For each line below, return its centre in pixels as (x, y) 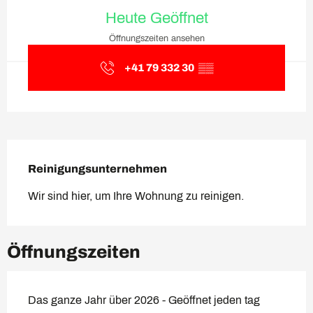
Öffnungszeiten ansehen (156, 39)
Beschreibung (81, 155)
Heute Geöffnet (156, 18)
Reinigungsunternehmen (97, 169)
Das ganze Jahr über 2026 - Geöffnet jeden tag (144, 300)
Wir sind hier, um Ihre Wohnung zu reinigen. (136, 196)
